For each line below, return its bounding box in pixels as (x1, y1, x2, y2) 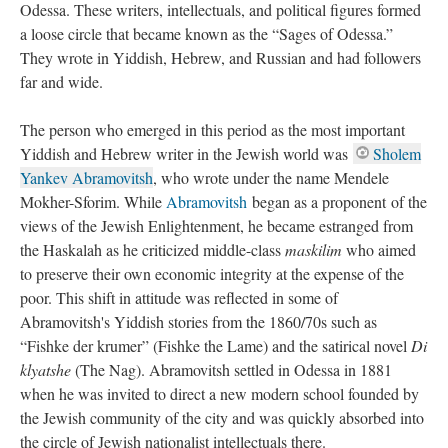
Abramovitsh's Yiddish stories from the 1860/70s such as (20, 311, 377, 332)
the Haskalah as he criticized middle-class (20, 239, 285, 260)
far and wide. (20, 71, 103, 92)
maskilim (285, 239, 342, 260)
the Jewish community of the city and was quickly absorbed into (20, 407, 424, 428)
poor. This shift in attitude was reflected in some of (20, 287, 338, 308)
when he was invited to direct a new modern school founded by (20, 383, 419, 404)
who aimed (342, 239, 416, 260)
